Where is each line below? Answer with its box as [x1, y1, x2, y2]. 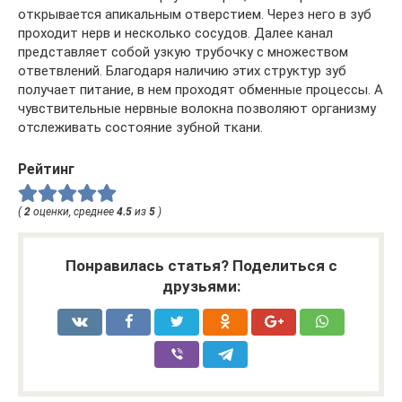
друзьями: [162, 277, 240, 296]
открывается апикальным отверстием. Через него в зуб [18, 6, 371, 23]
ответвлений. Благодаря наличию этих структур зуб [18, 63, 346, 80]
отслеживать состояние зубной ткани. [18, 119, 263, 136]
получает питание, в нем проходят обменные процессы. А [18, 82, 383, 99]
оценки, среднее [31, 205, 117, 219]
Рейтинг [18, 161, 74, 179]
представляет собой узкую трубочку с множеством [18, 44, 348, 61]
